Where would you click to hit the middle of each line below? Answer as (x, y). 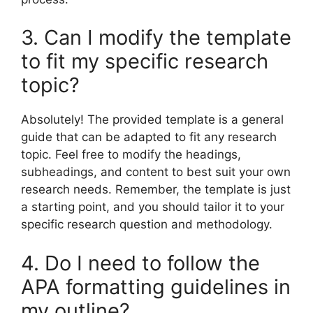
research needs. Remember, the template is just (156, 190)
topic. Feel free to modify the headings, (131, 155)
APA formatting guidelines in (156, 286)
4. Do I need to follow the (140, 263)
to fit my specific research (145, 61)
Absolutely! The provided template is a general (152, 120)
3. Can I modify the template (156, 38)
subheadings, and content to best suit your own (156, 172)
